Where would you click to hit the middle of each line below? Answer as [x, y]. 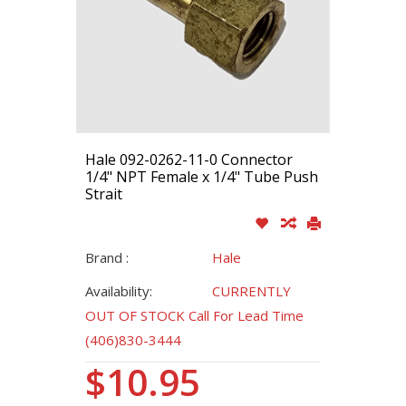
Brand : [107, 257]
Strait [104, 193]
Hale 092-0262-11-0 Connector [189, 159]
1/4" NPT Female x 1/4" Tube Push [202, 176]
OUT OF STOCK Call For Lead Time [194, 315]
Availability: [119, 290]
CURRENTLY [251, 290]
